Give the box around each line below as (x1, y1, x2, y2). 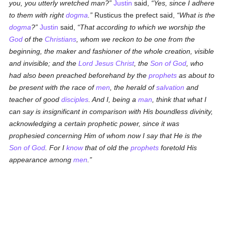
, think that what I (152, 95, 207, 103)
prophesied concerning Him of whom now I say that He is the (9, 132, 202, 140)
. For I (45, 144, 67, 152)
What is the (179, 11, 215, 19)
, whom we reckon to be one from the (76, 35, 195, 43)
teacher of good (9, 95, 62, 103)
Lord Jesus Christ (78, 59, 135, 67)
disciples (61, 95, 89, 103)
